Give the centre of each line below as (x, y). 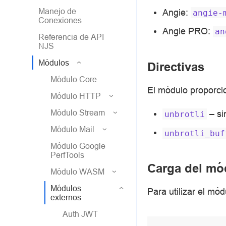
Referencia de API (71, 37)
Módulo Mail (72, 129)
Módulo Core (74, 79)
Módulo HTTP (76, 96)
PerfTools (67, 155)
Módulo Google (78, 146)
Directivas (176, 67)
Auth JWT (80, 214)
